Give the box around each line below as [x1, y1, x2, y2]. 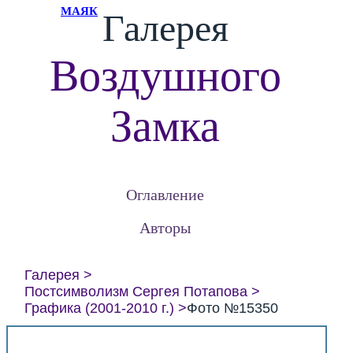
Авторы [139, 217, 191, 238]
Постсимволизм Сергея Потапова [24, 284, 247, 299]
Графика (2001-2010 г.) [24, 300, 174, 316]
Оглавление [126, 184, 205, 205]
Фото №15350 [186, 300, 278, 316]
